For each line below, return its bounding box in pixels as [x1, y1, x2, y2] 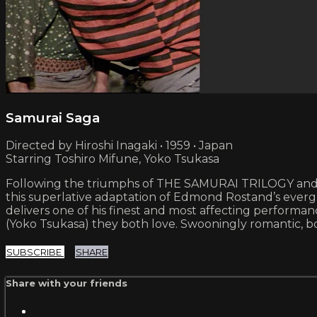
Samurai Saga [6, 109, 100, 126]
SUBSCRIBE [6, 246, 64, 258]
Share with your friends [6, 277, 127, 289]
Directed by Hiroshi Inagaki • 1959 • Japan [6, 139, 233, 153]
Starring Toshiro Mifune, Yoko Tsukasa [6, 152, 219, 166]
